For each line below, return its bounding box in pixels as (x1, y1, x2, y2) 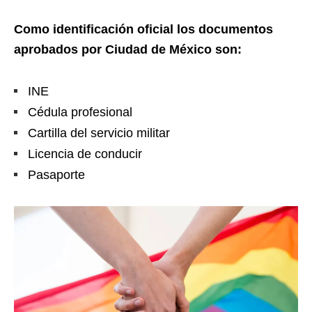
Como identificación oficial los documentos (14, 22, 273, 36)
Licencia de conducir (28, 146, 142, 161)
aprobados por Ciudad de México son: (14, 42, 242, 56)
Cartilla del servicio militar (28, 125, 170, 140)
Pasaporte (28, 167, 85, 182)
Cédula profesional (28, 104, 132, 119)
